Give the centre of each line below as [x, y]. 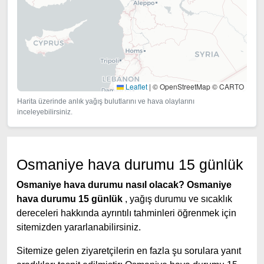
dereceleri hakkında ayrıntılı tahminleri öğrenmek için [126, 213]
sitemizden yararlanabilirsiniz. [79, 227]
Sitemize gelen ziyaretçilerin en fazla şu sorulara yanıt [129, 251]
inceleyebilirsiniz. [45, 112]
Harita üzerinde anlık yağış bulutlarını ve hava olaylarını [106, 101]
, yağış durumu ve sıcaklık [177, 199]
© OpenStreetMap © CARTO [197, 86]
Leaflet [136, 86]
